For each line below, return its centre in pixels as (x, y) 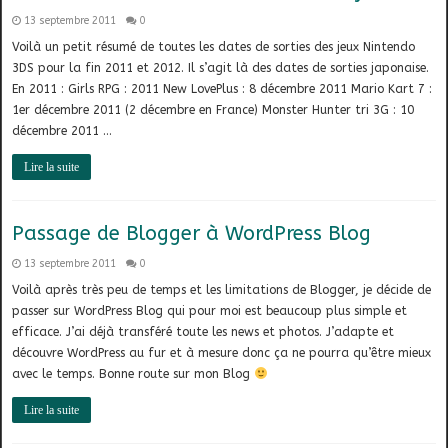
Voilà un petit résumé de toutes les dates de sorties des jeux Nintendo (214, 47)
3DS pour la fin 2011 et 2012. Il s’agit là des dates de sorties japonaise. (221, 68)
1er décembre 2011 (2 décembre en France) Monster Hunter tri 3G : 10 (213, 110)
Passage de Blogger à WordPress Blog (192, 234)
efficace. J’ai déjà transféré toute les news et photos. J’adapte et (203, 332)
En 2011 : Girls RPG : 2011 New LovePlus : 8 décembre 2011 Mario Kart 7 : (222, 89)
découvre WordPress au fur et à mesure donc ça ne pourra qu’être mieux (222, 353)
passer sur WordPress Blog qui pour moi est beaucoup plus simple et (210, 311)
